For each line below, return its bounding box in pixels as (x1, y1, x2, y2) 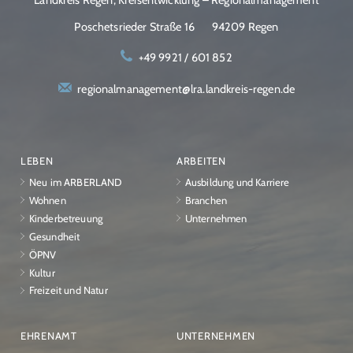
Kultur (28, 266, 55, 279)
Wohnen (28, 193, 66, 206)
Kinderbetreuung (28, 211, 103, 225)
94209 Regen (211, 20, 279, 35)
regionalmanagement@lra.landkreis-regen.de (77, 82, 295, 97)
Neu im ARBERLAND (28, 175, 122, 188)
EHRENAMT (20, 329, 77, 343)
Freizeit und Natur (28, 284, 108, 297)
